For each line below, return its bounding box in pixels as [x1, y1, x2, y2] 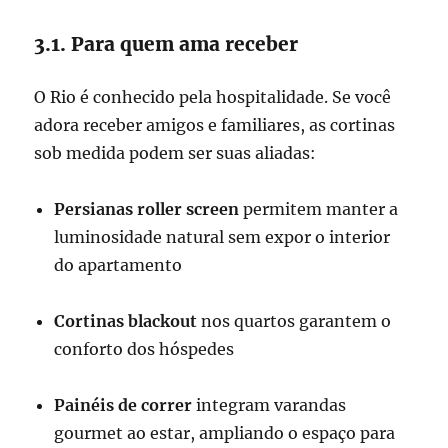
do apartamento [54, 255, 183, 276]
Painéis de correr [54, 395, 193, 416]
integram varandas [192, 395, 347, 416]
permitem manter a [239, 199, 399, 220]
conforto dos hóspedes [54, 339, 235, 360]
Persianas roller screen [54, 199, 240, 220]
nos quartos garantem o [197, 311, 392, 332]
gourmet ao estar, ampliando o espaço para [54, 423, 396, 444]
